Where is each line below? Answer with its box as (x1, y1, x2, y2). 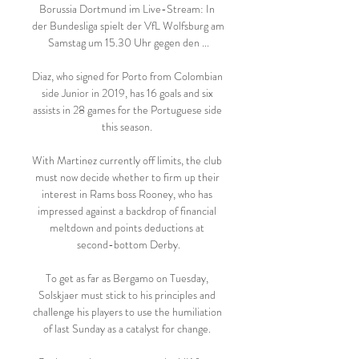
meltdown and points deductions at (50, 220, 204, 236)
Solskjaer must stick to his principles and (38, 287, 216, 303)
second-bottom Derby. (76, 236, 180, 252)
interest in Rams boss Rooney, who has (42, 186, 212, 202)
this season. (102, 119, 155, 135)
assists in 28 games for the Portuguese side (32, 102, 222, 118)
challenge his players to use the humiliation (32, 304, 222, 320)
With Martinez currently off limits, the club (32, 152, 222, 168)
